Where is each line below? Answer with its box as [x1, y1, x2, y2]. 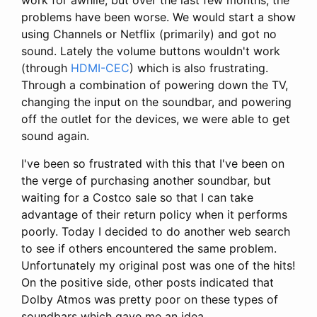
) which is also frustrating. [129, 60, 268, 75]
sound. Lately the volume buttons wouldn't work [21, 43, 280, 58]
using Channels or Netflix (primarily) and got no [21, 26, 277, 41]
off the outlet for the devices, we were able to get [21, 111, 290, 126]
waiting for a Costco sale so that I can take [21, 190, 253, 204]
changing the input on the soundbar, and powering [21, 94, 292, 109]
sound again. [21, 128, 89, 143]
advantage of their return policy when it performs [21, 207, 287, 221]
